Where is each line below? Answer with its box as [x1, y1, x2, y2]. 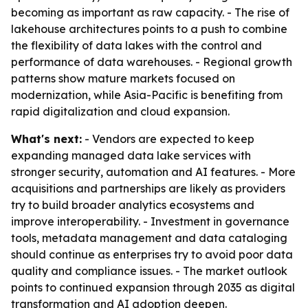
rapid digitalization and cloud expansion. [11, 104, 230, 118]
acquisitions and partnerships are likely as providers [11, 181, 285, 195]
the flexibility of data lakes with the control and [11, 38, 262, 52]
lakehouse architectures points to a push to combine [11, 22, 287, 36]
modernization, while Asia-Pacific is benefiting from [11, 88, 283, 102]
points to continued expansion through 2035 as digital [11, 280, 295, 294]
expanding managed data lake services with [11, 148, 251, 162]
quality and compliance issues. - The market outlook [11, 264, 287, 278]
